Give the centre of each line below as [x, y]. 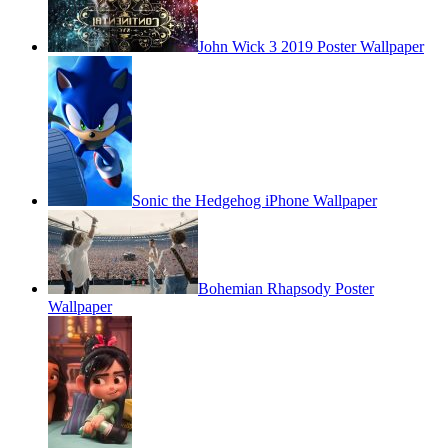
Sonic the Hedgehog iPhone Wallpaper [254, 200]
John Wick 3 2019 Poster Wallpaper [311, 46]
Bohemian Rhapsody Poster [286, 288]
